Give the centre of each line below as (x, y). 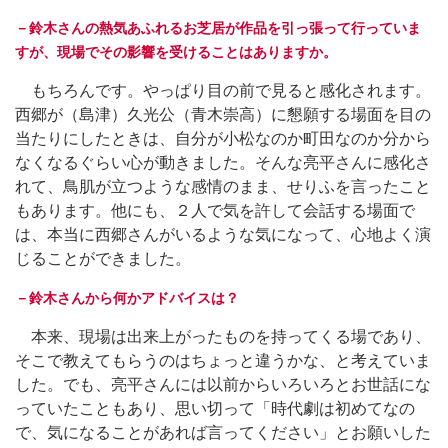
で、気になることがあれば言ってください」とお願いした (223, 432)
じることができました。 (103, 258)
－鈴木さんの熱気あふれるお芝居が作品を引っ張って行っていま (218, 28)
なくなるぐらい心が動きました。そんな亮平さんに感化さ (223, 162)
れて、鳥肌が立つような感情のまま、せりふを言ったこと (223, 186)
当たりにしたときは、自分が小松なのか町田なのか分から (223, 138)
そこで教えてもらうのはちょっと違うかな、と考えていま (223, 360)
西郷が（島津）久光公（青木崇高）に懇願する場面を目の (223, 114)
